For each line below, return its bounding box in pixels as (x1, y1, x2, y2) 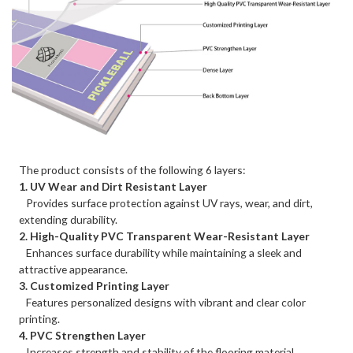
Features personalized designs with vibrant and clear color (19, 295, 307, 310)
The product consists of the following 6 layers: (19, 163, 247, 177)
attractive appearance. (19, 262, 128, 277)
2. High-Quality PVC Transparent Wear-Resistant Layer (19, 229, 310, 243)
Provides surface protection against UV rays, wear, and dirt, (19, 196, 314, 210)
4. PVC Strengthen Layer (19, 329, 147, 343)
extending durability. (19, 213, 118, 227)
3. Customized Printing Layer (19, 279, 170, 293)
